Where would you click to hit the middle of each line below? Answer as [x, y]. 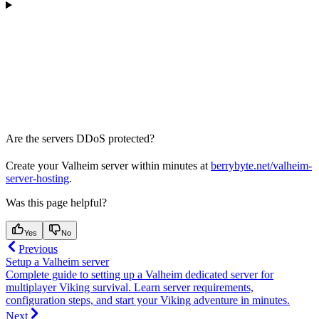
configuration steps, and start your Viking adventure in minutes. [148, 300]
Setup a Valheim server [57, 262]
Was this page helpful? [56, 203]
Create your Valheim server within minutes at [108, 166]
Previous [38, 249]
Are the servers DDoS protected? [80, 139]
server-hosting [37, 179]
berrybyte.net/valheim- [261, 166]
